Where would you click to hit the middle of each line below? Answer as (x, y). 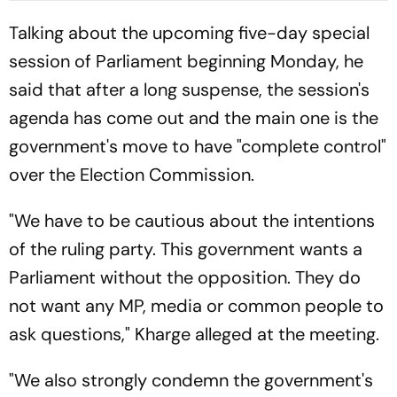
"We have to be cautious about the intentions (192, 221)
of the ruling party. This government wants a (186, 249)
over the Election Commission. (132, 175)
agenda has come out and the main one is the (194, 118)
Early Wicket (246, 17)
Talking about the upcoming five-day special (189, 33)
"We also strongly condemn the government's (191, 380)
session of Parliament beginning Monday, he (186, 61)
